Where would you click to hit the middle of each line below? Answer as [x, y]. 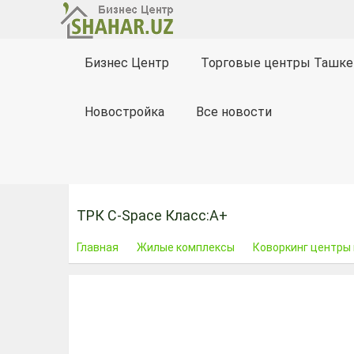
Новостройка [124, 112]
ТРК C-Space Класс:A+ [152, 216]
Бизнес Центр [127, 63]
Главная [98, 248]
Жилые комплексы [186, 248]
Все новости [234, 112]
